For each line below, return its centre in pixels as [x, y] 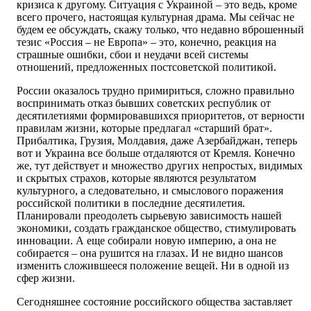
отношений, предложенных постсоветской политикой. [146, 67]
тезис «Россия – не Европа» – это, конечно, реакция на [146, 42]
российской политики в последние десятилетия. [131, 203]
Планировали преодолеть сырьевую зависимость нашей [149, 216]
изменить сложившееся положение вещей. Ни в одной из [153, 266]
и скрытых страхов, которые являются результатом [136, 178]
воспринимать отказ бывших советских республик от [144, 103]
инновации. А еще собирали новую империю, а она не [146, 241]
